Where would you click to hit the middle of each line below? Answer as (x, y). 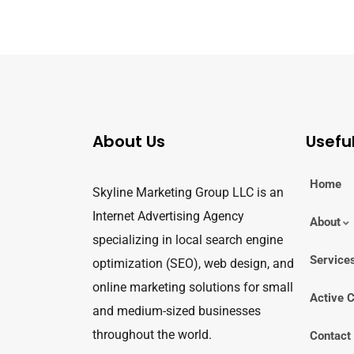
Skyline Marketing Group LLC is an (188, 192)
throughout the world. (152, 334)
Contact (330, 335)
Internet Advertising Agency (168, 216)
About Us (129, 141)
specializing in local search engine (188, 239)
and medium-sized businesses (177, 311)
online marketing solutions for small (193, 287)
